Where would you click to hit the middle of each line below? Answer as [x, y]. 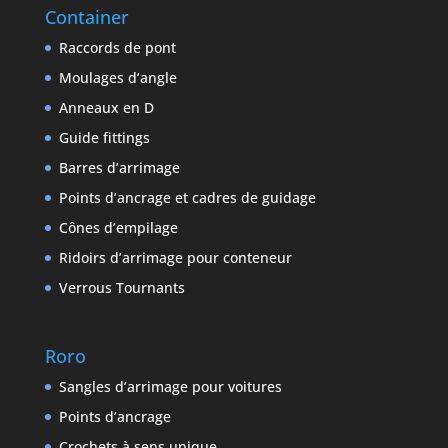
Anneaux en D [106, 107]
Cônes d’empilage [118, 227]
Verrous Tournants [121, 287]
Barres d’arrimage [119, 167]
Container [86, 16]
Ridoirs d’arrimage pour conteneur [175, 257]
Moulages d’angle [117, 77]
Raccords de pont [117, 47]
